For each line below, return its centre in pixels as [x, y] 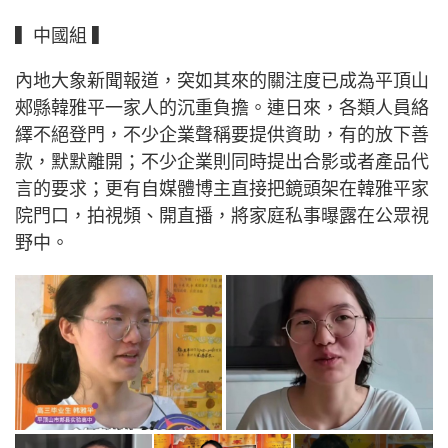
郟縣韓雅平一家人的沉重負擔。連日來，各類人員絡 [222, 107]
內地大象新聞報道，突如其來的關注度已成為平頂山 [222, 80]
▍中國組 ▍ [62, 35]
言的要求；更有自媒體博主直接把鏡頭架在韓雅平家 [222, 188]
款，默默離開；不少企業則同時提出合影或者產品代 [222, 161]
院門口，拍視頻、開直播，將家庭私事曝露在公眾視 [222, 215]
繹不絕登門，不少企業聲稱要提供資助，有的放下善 [222, 134]
